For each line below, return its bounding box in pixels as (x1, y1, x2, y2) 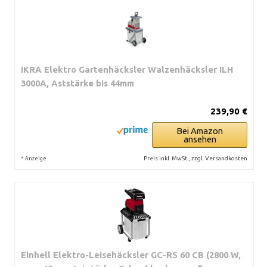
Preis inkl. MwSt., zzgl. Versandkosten (144, 155, 247, 162)
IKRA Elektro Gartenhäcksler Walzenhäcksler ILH (21, 64, 233, 74)
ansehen (183, 134, 216, 144)
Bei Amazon (176, 126, 223, 136)
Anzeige (25, 156, 46, 162)
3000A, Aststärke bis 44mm (21, 78, 134, 88)
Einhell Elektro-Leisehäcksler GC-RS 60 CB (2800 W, (21, 250, 241, 260)
